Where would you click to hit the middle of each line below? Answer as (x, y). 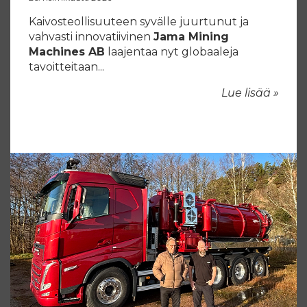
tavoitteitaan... (66, 66)
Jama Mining (191, 36)
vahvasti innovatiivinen (91, 36)
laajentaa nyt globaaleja (172, 51)
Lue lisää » (250, 93)
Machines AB (67, 51)
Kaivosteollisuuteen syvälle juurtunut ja (139, 21)
